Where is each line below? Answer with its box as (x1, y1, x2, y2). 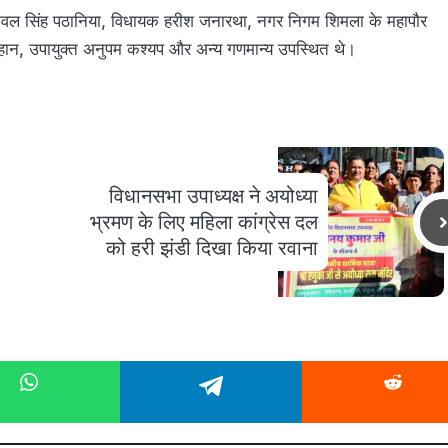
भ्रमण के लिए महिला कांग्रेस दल (90, 210, 318, 235)
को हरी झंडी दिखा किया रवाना (106, 236, 318, 261)
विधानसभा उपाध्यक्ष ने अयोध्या (109, 184, 318, 209)
